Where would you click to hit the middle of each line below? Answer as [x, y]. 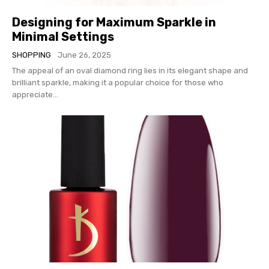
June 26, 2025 [84, 55]
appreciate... [35, 94]
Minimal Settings [63, 36]
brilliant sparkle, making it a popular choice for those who [118, 82]
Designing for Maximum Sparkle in [114, 22]
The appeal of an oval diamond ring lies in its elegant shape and [130, 70]
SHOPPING [32, 55]
